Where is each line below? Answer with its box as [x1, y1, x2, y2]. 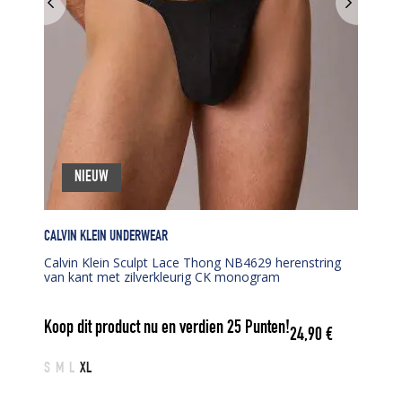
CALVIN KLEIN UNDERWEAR [44, 229, 168, 245]
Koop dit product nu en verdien [44, 319, 227, 339]
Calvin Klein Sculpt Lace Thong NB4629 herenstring [44, 253, 341, 271]
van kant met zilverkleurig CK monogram [44, 267, 280, 285]
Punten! [241, 319, 290, 339]
